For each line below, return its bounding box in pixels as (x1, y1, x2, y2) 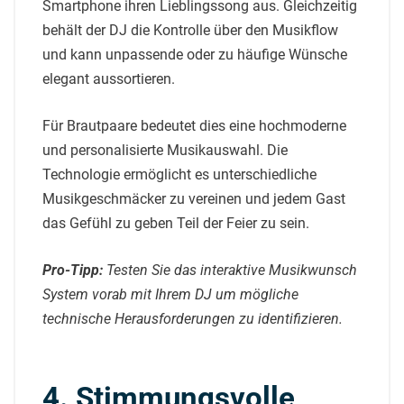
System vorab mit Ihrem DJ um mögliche (42, 285, 298, 303)
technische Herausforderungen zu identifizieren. (42, 309, 343, 327)
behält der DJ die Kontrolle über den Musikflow (42, 21, 338, 39)
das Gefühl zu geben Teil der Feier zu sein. (42, 214, 309, 232)
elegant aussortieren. (42, 69, 175, 87)
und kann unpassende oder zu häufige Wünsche (42, 45, 347, 63)
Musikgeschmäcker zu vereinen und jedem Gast (42, 189, 345, 207)
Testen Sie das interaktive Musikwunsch (106, 261, 357, 279)
